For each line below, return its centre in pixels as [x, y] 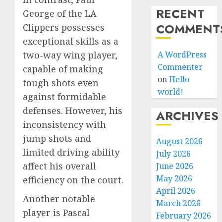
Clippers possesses [64, 28]
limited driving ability [71, 152]
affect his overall [59, 166]
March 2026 [179, 203]
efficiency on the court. [73, 180]
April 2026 [176, 191]
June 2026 [175, 166]
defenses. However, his [73, 111]
